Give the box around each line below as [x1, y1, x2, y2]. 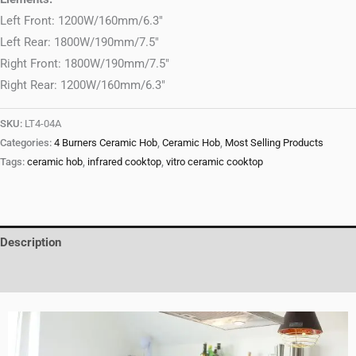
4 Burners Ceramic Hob [54, 136, 157, 149]
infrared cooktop [87, 155, 161, 168]
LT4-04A [25, 117, 61, 130]
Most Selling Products [225, 136, 323, 149]
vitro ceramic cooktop [166, 155, 263, 168]
